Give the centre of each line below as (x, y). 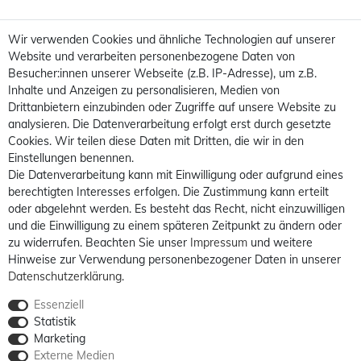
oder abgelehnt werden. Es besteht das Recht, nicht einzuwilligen (176, 209)
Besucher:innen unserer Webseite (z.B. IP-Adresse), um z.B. (162, 73)
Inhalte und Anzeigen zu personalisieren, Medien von (144, 90)
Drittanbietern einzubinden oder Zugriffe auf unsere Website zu (172, 107)
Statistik (54, 322)
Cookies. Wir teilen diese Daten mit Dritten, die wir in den (156, 141)
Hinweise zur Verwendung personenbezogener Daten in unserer (174, 259)
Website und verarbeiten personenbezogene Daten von (151, 56)
